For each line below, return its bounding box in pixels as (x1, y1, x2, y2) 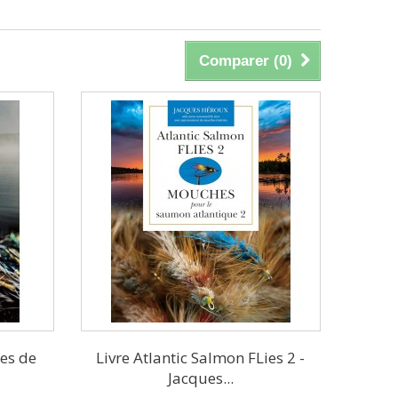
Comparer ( (199, 52, 279, 69)
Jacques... (167, 367, 234, 388)
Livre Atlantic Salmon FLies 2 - (96, 346, 306, 368)
